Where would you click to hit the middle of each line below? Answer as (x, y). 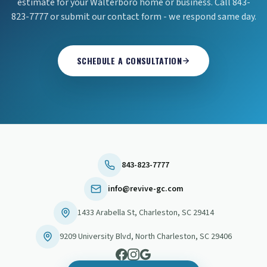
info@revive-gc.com (145, 189)
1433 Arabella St (106, 213)
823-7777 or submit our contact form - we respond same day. (133, 17)
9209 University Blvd (95, 237)
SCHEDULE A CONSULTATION (129, 60)
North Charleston (165, 237)
